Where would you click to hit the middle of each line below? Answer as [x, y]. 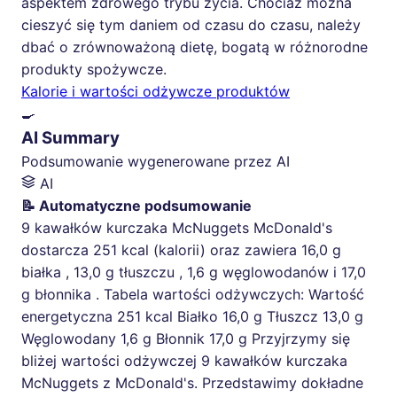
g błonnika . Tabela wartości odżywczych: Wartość [193, 295]
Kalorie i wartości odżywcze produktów [156, 92]
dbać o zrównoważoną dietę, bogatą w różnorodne [195, 47]
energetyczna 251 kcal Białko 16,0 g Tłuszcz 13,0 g [192, 317]
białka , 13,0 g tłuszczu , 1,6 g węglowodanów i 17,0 [194, 272]
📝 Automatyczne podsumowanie [136, 206]
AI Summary [70, 138]
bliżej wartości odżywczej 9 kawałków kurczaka [184, 361]
